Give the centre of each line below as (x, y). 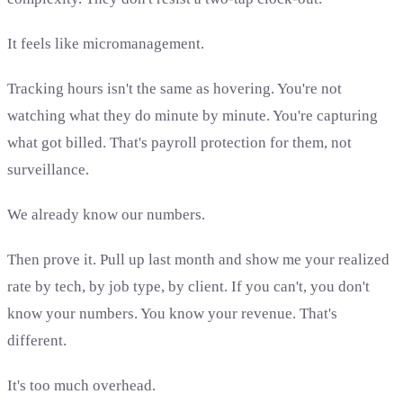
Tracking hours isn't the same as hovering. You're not (175, 89)
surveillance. (48, 170)
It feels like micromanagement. (106, 44)
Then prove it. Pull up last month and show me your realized (198, 260)
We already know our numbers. (106, 215)
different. (37, 341)
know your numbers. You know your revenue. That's (172, 314)
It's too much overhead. (81, 386)
